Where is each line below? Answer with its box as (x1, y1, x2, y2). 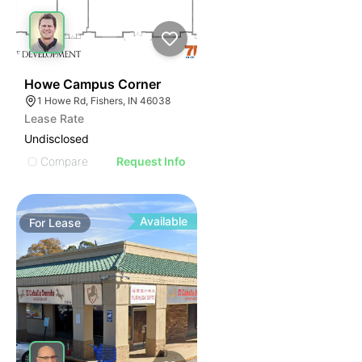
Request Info (116, 154, 187, 168)
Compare (40, 154, 88, 168)
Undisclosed (24, 132, 89, 145)
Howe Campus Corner (24, 76, 161, 92)
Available (140, 214, 188, 228)
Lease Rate (24, 112, 84, 125)
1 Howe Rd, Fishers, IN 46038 (37, 95, 170, 107)
